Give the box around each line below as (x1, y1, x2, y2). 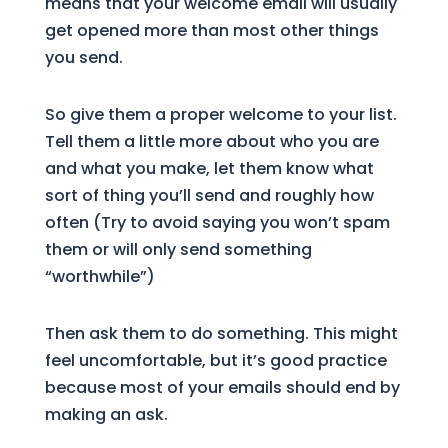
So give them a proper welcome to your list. (44, 102, 397, 126)
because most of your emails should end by (44, 375, 400, 399)
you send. (44, 45, 123, 69)
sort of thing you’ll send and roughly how (44, 183, 374, 207)
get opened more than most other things (44, 18, 379, 42)
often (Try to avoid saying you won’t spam (44, 210, 390, 234)
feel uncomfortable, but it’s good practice (44, 348, 387, 372)
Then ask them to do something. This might (44, 321, 398, 345)
